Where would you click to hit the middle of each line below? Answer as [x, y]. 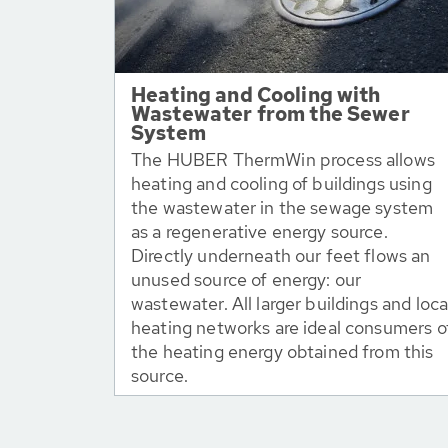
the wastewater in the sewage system [282, 207]
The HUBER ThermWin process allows [283, 159]
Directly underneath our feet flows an [281, 255]
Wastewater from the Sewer [270, 114]
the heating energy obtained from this [282, 351]
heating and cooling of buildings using [281, 183]
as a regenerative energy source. [259, 231]
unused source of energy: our [246, 279]
